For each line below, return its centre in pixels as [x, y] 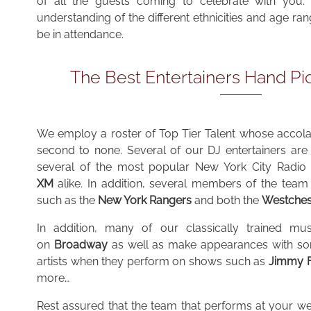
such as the [67, 201]
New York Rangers [144, 201]
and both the [226, 201]
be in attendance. [80, 34]
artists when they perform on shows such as [152, 262]
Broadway [81, 245]
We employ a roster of [96, 134]
